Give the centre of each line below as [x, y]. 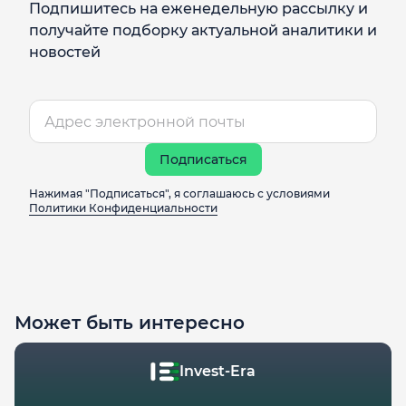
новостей [65, 53]
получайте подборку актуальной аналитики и [203, 31]
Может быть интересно [130, 323]
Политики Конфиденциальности [123, 208]
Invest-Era [217, 372]
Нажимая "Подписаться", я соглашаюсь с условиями [179, 194]
